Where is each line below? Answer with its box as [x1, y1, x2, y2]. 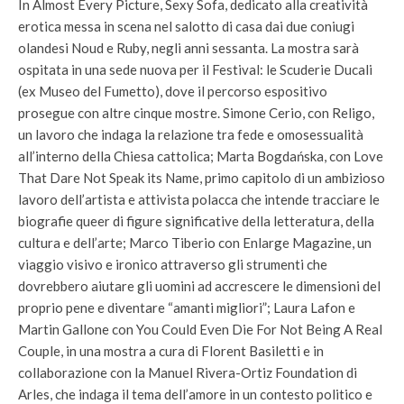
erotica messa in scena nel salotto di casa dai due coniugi [18, 18, 354, 34]
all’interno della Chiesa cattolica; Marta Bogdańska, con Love [18, 148, 383, 164]
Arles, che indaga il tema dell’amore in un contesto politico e [18, 386, 372, 402]
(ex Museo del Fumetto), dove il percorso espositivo [18, 83, 327, 99]
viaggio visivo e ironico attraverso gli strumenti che [18, 256, 327, 272]
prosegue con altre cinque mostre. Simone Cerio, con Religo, [18, 105, 374, 121]
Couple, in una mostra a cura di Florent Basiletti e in [18, 343, 324, 359]
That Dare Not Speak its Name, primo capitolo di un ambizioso [18, 170, 385, 186]
